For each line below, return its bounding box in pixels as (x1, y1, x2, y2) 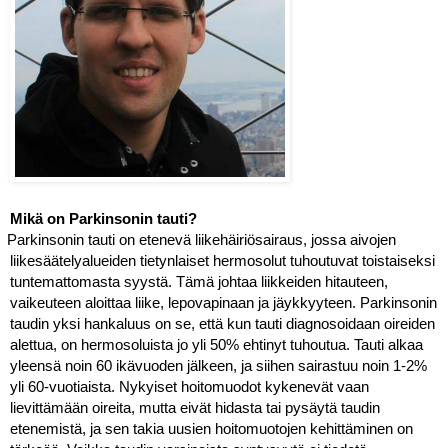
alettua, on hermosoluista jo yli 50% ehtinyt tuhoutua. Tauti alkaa (10, 337, 423, 354)
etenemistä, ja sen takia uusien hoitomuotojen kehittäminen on (10, 421, 413, 438)
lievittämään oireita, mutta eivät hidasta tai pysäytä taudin (10, 400, 380, 417)
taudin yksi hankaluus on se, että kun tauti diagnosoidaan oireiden (10, 316, 435, 333)
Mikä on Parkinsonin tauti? (10, 211, 197, 228)
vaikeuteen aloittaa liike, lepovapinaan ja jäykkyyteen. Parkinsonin (10, 295, 437, 312)
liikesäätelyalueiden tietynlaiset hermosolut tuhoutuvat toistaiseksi (10, 253, 435, 270)
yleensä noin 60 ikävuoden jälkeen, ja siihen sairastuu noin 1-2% (10, 358, 427, 375)
